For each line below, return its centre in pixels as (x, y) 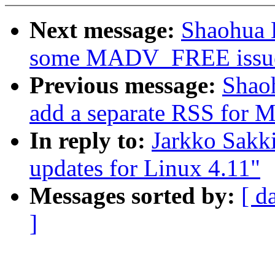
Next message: (105, 30)
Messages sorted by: (135, 196)
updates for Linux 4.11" (145, 168)
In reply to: (91, 141)
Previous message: (126, 85)
